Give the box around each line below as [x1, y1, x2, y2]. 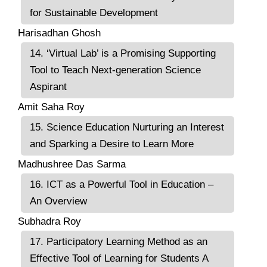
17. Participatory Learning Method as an [30, 235, 207, 247]
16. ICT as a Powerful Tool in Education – [30, 178, 213, 190]
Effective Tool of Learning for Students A [30, 252, 209, 264]
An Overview [30, 195, 87, 207]
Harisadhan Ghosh [18, 27, 101, 39]
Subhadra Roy [18, 215, 81, 227]
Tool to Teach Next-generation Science [30, 64, 201, 76]
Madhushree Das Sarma [18, 158, 126, 170]
